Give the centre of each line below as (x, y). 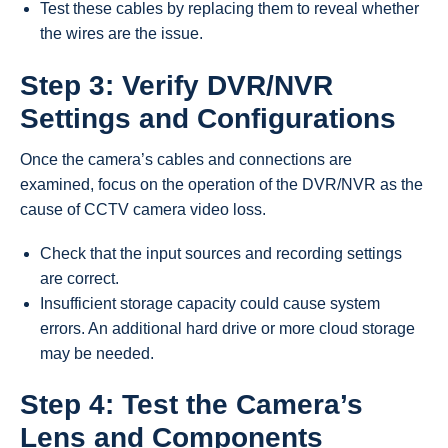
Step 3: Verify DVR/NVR (176, 85)
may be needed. (97, 353)
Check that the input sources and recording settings (221, 253)
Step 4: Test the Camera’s (191, 405)
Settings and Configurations (208, 118)
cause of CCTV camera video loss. (143, 209)
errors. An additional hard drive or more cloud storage (227, 328)
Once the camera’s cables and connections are (186, 159)
